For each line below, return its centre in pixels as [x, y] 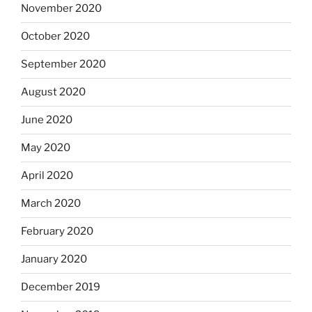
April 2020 [47, 176]
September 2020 [63, 64]
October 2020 [55, 37]
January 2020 [54, 259]
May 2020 [46, 148]
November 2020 [61, 9]
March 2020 [51, 204]
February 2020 [57, 232]
